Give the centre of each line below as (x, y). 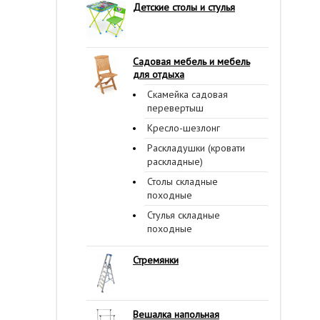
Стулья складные (184, 215)
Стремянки (156, 260)
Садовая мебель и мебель (191, 61)
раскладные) (175, 161)
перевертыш (175, 108)
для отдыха (159, 74)
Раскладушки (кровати (196, 148)
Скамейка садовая (187, 94)
